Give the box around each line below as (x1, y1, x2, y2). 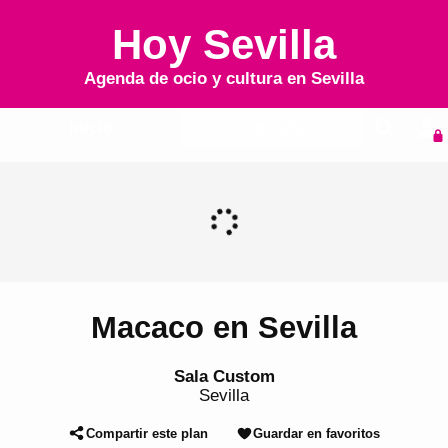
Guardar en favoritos (252, 425, 380, 441)
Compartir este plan (85, 425, 208, 441)
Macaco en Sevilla (91, 310, 357, 346)
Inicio (68, 118, 113, 137)
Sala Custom (173, 366, 275, 386)
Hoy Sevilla (112, 21, 336, 68)
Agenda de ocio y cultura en (84, 69, 311, 88)
